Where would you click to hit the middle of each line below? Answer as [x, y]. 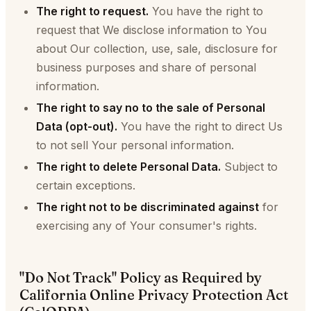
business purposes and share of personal [146, 67]
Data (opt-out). [77, 126]
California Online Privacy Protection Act [154, 295]
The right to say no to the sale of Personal [151, 108]
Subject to [249, 167]
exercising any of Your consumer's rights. [146, 226]
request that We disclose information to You [151, 30]
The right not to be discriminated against [148, 207]
